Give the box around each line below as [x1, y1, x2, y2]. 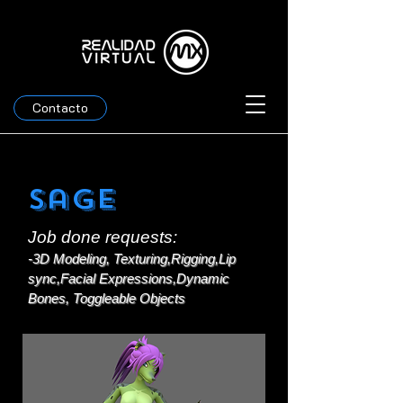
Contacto [32, 99, 88, 116]
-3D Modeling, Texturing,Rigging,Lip [28, 251, 236, 266]
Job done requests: [28, 228, 177, 246]
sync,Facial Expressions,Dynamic [28, 271, 229, 286]
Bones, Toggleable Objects [28, 291, 185, 306]
